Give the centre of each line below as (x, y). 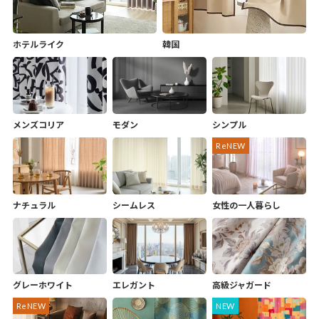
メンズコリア (38, 125)
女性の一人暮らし (247, 205)
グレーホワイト (42, 286)
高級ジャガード (242, 286)
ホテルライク (38, 44)
